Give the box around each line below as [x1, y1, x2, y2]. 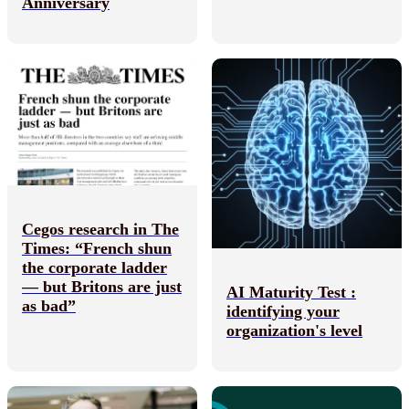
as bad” [22, 297, 76, 316]
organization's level [226, 320, 362, 340]
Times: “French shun [22, 239, 172, 258]
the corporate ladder [22, 258, 167, 278]
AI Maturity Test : [226, 282, 356, 301]
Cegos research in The [22, 220, 179, 239]
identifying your [226, 301, 340, 320]
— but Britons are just [22, 278, 182, 297]
